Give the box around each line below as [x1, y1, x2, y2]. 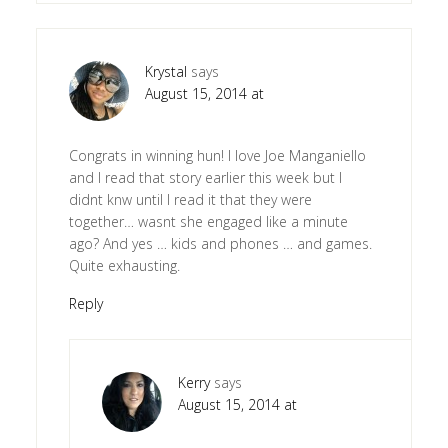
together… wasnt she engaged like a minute [68, 211, 348, 231]
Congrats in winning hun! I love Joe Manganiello [68, 145, 366, 165]
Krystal [144, 61, 187, 81]
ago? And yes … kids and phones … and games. [68, 233, 372, 253]
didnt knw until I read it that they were [68, 189, 312, 209]
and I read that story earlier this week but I [68, 167, 342, 187]
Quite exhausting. [68, 255, 180, 275]
